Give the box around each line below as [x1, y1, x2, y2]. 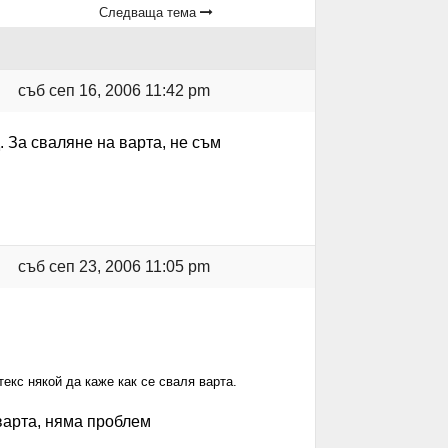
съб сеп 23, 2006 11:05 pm [17, 258, 210, 275]
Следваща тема [99, 5, 201, 20]
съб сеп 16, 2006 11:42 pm [17, 82, 210, 99]
